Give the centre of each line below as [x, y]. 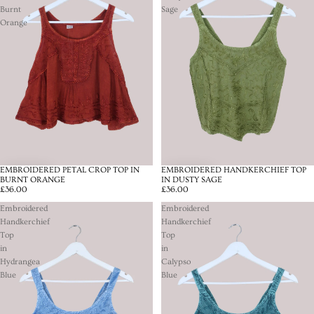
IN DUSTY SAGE [192, 180]
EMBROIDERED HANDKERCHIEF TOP [234, 170]
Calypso [176, 262]
